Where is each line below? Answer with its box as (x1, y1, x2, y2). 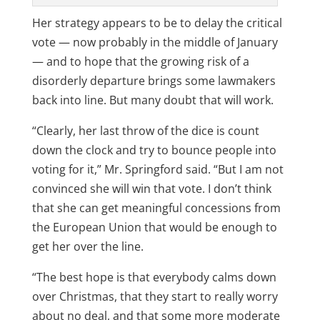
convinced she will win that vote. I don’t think (31, 181, 271, 197)
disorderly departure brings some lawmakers (31, 73, 276, 89)
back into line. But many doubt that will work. (31, 92, 274, 109)
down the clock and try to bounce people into (31, 142, 276, 159)
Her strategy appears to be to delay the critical (31, 15, 282, 31)
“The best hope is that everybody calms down (31, 269, 276, 286)
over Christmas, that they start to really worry (31, 289, 278, 305)
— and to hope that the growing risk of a (31, 54, 249, 70)
